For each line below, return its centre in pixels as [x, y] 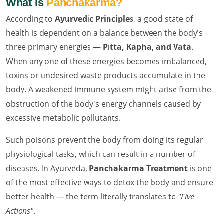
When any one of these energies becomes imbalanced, [106, 61]
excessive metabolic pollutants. [63, 118]
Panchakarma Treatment [138, 168]
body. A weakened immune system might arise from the [109, 89]
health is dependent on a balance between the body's [104, 33]
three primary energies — [54, 47]
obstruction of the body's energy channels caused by [103, 103]
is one [200, 168]
